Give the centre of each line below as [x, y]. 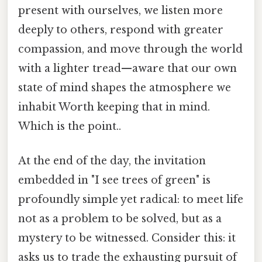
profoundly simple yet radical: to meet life [131, 200]
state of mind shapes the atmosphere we [125, 88]
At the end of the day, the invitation [112, 161]
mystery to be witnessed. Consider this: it [127, 238]
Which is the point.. [70, 127]
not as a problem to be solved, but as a [120, 219]
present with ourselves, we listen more [120, 11]
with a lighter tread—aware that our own [127, 69]
